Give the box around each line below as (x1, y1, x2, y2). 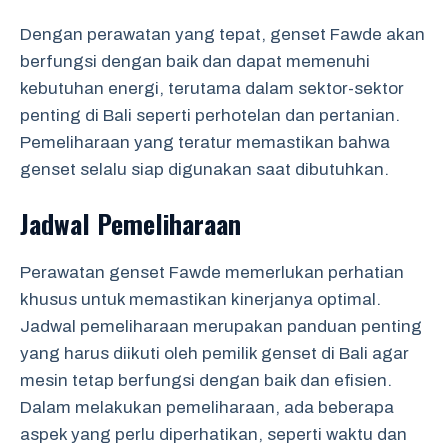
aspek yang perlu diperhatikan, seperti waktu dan (20, 425, 407, 444)
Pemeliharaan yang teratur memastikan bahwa (20, 132, 390, 152)
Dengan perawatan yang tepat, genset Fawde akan (20, 24, 425, 44)
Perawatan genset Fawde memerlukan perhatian (20, 263, 404, 282)
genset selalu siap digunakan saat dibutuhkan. (20, 159, 389, 179)
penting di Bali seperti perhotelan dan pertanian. (20, 105, 400, 125)
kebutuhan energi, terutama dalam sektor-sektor (20, 78, 404, 98)
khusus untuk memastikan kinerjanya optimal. (20, 290, 381, 309)
